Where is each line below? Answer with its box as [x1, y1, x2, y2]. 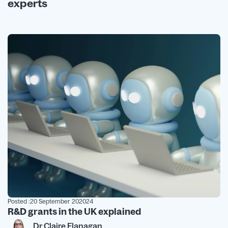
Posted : [8, 197, 30, 205]
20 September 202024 [30, 197, 93, 205]
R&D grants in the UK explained [8, 205, 141, 217]
